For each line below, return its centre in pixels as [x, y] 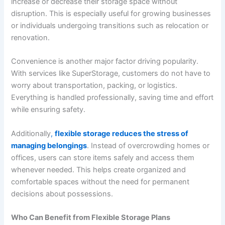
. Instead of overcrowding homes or [148, 145]
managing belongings [49, 145]
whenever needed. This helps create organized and [99, 170]
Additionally [31, 133]
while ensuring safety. [48, 110]
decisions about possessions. [62, 194]
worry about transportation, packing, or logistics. [94, 86]
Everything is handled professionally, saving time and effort [113, 98]
